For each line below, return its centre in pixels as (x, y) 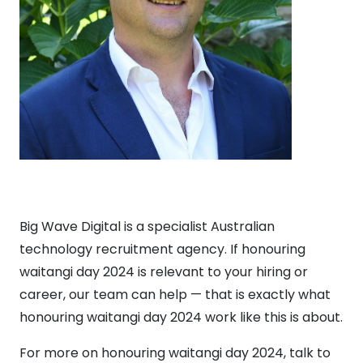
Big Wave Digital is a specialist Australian (147, 226)
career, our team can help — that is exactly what (175, 294)
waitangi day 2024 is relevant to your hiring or (164, 271)
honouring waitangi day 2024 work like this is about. (181, 317)
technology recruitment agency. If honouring (162, 249)
